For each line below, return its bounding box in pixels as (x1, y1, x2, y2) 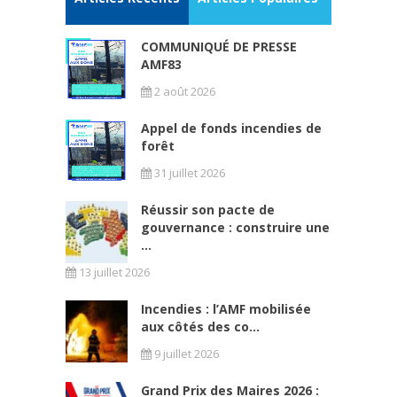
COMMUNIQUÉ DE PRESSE (141, 37, 297, 55)
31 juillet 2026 (152, 164, 225, 181)
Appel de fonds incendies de (141, 119, 322, 136)
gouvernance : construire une (141, 218, 330, 236)
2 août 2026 (152, 82, 215, 99)
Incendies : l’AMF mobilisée (141, 300, 311, 317)
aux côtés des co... (141, 317, 260, 335)
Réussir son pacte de (141, 200, 275, 218)
